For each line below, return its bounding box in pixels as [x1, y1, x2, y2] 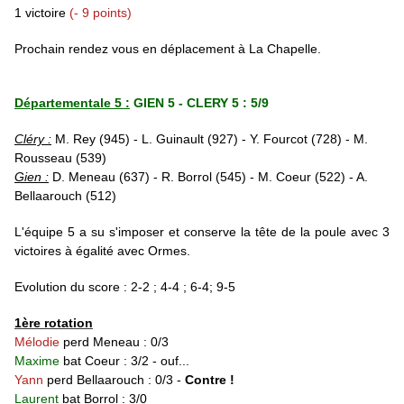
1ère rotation [14, 316, 93, 331]
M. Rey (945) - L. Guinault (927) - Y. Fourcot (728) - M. [51, 132, 368, 147]
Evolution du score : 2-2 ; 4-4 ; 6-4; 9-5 [14, 280, 235, 295]
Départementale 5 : [14, 96, 130, 111]
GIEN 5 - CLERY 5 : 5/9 [130, 96, 269, 111]
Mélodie [14, 335, 60, 350]
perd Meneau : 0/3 [60, 335, 169, 350]
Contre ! [185, 372, 234, 388]
